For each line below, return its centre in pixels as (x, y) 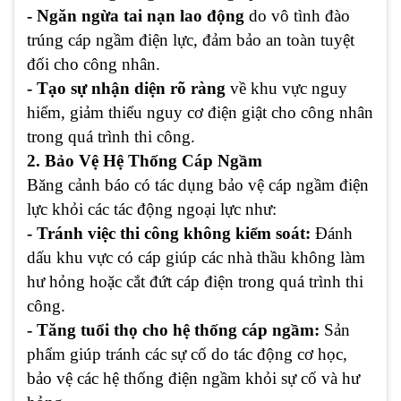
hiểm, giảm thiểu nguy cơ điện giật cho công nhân (200, 113)
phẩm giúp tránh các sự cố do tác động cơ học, (187, 354)
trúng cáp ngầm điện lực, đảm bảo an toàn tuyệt (191, 40)
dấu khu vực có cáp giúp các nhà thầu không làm (196, 258)
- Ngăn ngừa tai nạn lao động (136, 16)
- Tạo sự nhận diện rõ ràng (126, 89)
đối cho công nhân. (94, 64)
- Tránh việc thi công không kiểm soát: (169, 234)
